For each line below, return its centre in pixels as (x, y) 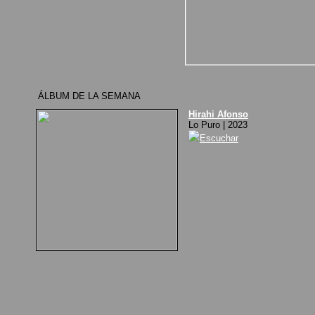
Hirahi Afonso (218, 114)
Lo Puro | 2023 (218, 125)
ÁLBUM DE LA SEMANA (89, 96)
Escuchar (219, 138)
